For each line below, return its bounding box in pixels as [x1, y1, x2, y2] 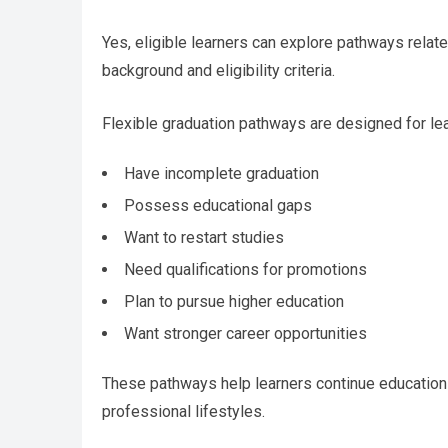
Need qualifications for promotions [124, 260, 367, 280]
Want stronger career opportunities [124, 324, 367, 344]
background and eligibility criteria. [102, 61, 335, 81]
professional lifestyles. [102, 402, 265, 422]
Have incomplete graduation [124, 164, 319, 184]
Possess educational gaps [124, 196, 312, 216]
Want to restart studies [124, 228, 284, 248]
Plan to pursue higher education [124, 292, 344, 312]
